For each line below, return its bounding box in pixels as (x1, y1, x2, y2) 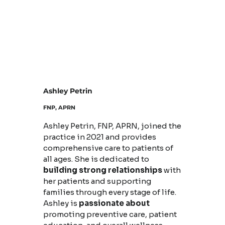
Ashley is (43, 198, 79, 208)
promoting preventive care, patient (43, 209, 177, 219)
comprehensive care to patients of (43, 143, 173, 153)
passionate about (78, 198, 150, 208)
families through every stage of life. (43, 187, 176, 197)
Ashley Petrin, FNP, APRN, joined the (43, 121, 181, 131)
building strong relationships (43, 165, 162, 175)
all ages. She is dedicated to (43, 154, 149, 164)
